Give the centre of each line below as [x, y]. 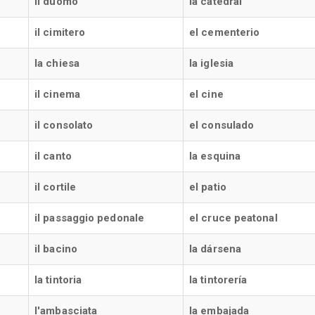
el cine [206, 94]
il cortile [55, 187]
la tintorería [218, 280]
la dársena [215, 249]
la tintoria [58, 280]
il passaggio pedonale [90, 218]
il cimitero [60, 32]
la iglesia [211, 63]
